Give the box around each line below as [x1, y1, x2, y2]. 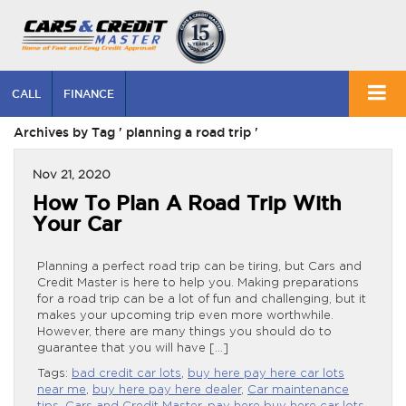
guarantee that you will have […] [37, 342, 228, 354]
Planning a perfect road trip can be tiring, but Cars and [37, 260, 362, 273]
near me [37, 383, 86, 396]
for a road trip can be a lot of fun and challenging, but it [37, 293, 366, 305]
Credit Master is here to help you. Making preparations [37, 276, 359, 289]
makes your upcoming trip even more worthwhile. [37, 309, 333, 322]
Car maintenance [247, 383, 349, 396]
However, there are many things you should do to [37, 325, 332, 338]
